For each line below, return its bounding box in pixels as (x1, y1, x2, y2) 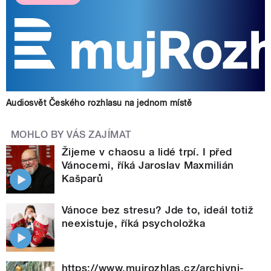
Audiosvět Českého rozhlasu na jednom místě (6, 98, 192, 108)
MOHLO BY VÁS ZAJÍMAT (11, 129, 132, 141)
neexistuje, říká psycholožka (62, 217, 206, 230)
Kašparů (62, 172, 103, 185)
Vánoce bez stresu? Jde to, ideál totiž (62, 204, 254, 217)
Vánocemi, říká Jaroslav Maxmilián (62, 159, 234, 172)
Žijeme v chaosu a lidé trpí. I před (62, 146, 232, 158)
